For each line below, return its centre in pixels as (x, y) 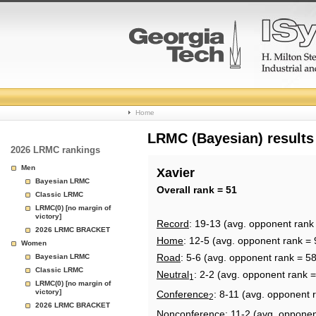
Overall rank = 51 (197, 190)
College (159, 91)
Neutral (173, 274)
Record (173, 224)
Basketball (170, 125)
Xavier (176, 173)
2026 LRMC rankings (55, 150)
